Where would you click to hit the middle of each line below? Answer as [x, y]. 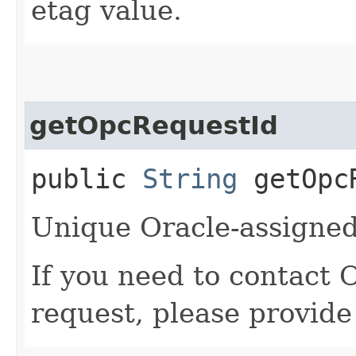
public [87, 178]
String [190, 178]
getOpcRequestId [154, 125]
